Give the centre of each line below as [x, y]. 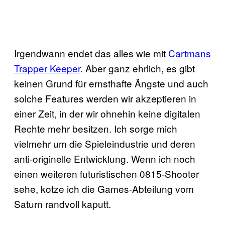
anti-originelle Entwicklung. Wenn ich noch [105, 158]
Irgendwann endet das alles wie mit [91, 53]
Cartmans [190, 53]
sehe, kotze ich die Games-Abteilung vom [104, 188]
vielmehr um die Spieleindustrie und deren [105, 143]
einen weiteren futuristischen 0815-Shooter [106, 173]
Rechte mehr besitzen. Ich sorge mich [96, 128]
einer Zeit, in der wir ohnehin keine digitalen [107, 113]
